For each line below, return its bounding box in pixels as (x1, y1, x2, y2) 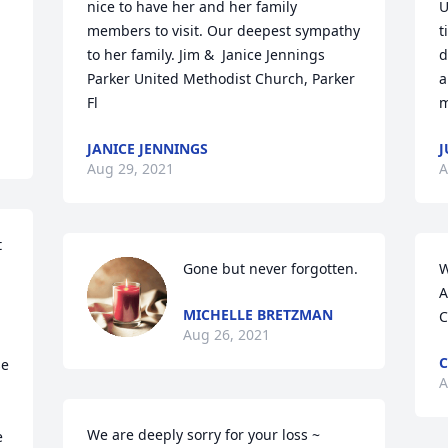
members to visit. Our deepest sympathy (87, 21, 361, 40)
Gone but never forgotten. (183, 259, 359, 278)
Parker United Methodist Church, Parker (87, 69, 356, 88)
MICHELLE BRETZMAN (183, 305, 334, 324)
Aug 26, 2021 (183, 325, 271, 344)
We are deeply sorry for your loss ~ (87, 425, 321, 444)
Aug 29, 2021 (87, 159, 175, 178)
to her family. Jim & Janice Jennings (87, 45, 326, 64)
